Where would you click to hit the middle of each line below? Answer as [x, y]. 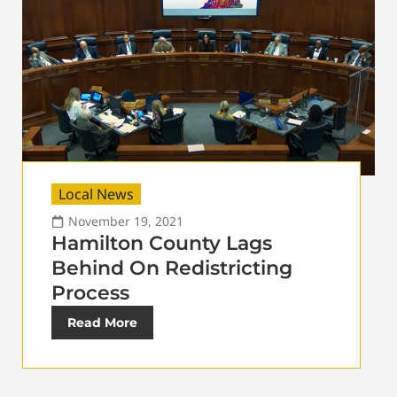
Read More [102, 322]
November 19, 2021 [126, 221]
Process [90, 292]
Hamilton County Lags [162, 243]
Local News [96, 194]
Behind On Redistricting [172, 268]
